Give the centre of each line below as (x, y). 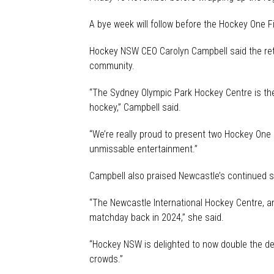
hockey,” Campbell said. (135, 107)
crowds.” (106, 259)
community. (112, 66)
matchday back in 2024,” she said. (157, 217)
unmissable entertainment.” (143, 149)
